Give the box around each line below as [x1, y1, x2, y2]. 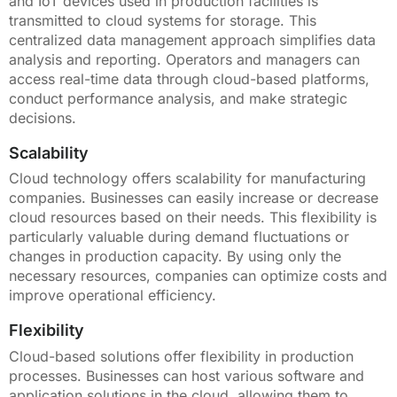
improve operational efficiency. [9, 286, 216, 305]
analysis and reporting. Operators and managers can [9, 50, 360, 68]
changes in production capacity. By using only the [9, 247, 341, 266]
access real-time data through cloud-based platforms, [9, 69, 370, 88]
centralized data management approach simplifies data [9, 30, 376, 49]
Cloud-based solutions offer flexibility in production [9, 346, 354, 365]
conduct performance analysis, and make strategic [9, 89, 347, 107]
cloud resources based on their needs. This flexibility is [9, 208, 377, 227]
